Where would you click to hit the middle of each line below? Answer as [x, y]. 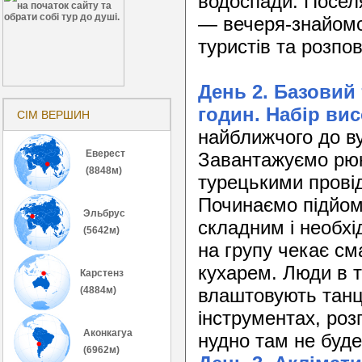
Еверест [104, 153]
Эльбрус [104, 213]
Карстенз [102, 273]
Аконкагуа [108, 333]
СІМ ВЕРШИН [53, 114]
